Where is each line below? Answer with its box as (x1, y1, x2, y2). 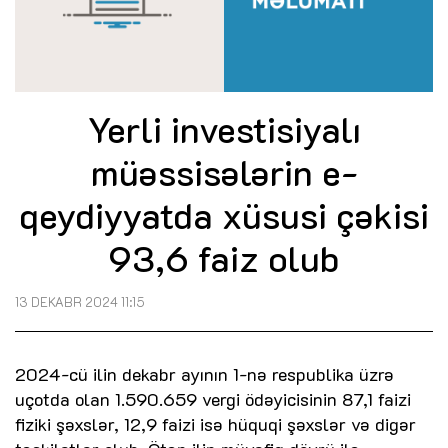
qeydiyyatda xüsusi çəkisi (19, 191, 429, 239)
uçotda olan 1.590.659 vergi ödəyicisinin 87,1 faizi (15, 387, 411, 412)
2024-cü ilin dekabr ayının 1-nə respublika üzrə (15, 362, 394, 387)
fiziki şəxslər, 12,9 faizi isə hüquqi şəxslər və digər (15, 412, 416, 437)
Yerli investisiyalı (87, 105, 361, 153)
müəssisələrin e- (90, 148, 358, 196)
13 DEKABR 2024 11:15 (15, 294, 145, 311)
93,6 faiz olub (108, 234, 340, 282)
